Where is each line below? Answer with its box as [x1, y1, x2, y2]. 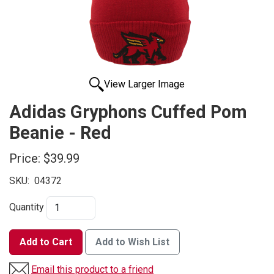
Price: [9, 151, 40, 166]
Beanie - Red [9, 122, 111, 144]
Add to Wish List [95, 236, 169, 248]
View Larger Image [104, 78, 185, 91]
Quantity [9, 201, 44, 213]
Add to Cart [20, 236, 72, 248]
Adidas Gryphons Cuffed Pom [9, 102, 247, 123]
